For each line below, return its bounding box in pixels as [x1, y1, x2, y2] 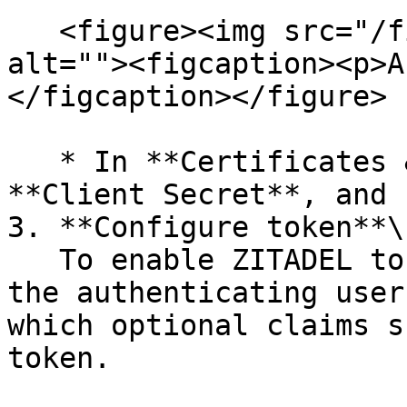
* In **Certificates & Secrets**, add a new [7, 145, 59, 178]
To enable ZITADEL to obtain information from [7, 243, 59, 276]
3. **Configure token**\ [7, 211, 404, 243]
